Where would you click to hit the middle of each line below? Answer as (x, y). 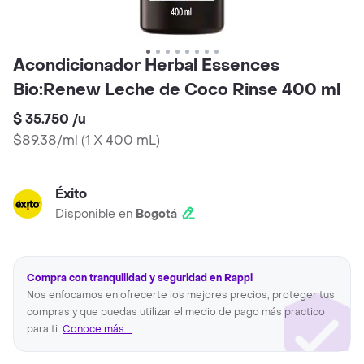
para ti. (45, 329)
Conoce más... (97, 329)
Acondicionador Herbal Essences (146, 66)
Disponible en (95, 214)
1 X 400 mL (121, 141)
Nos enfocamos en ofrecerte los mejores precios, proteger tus (181, 295)
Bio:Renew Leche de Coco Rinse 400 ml (177, 91)
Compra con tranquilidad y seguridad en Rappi (140, 278)
